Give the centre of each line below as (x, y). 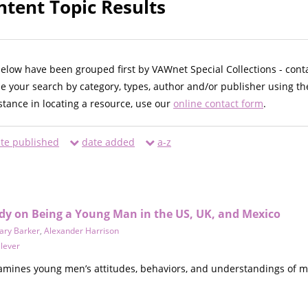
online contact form (218, 104)
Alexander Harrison (81, 231)
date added (108, 142)
